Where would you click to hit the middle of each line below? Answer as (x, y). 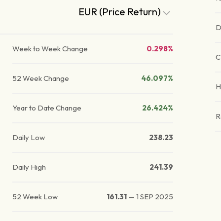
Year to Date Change (47, 108)
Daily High (29, 167)
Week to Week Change (50, 49)
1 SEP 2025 (155, 197)
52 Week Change (41, 78)
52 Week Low (35, 197)
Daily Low (29, 138)
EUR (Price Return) (121, 12)
